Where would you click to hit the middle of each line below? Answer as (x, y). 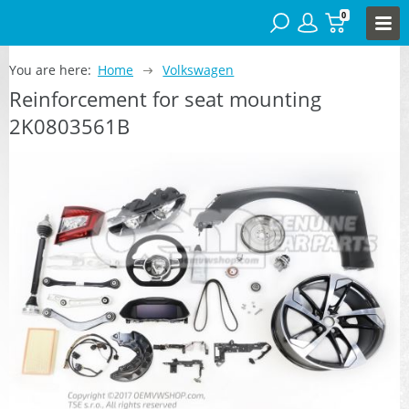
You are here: (50, 69)
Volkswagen (199, 69)
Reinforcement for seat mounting (165, 98)
